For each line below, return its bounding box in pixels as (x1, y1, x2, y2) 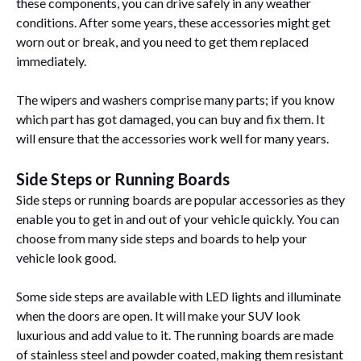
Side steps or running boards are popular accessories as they (16, 191, 345, 207)
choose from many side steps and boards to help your (16, 230, 307, 246)
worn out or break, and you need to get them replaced (16, 33, 309, 49)
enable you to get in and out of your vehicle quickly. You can (16, 210, 339, 226)
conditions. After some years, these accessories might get (16, 14, 330, 30)
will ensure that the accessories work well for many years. (16, 130, 331, 146)
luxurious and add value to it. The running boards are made (16, 326, 334, 342)
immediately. (16, 52, 86, 68)
